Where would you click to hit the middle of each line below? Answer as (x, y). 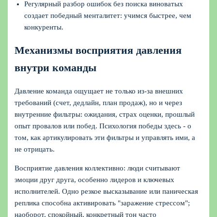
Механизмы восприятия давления (98, 51)
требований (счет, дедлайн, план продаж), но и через (99, 103)
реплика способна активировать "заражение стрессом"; (102, 203)
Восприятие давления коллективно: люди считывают (98, 168)
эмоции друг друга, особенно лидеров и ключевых (95, 179)
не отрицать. (35, 149)
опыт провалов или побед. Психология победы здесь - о (103, 126)
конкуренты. (44, 27)
